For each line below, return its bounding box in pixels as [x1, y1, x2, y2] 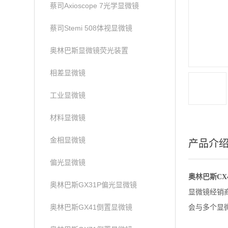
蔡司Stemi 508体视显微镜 [50, 24, 133, 32]
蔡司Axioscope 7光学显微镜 [50, 2, 139, 10]
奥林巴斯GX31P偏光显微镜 [50, 181, 137, 189]
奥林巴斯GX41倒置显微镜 [50, 203, 133, 211]
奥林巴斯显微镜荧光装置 [50, 46, 129, 54]
